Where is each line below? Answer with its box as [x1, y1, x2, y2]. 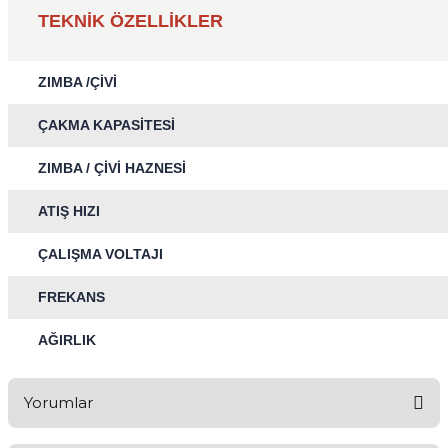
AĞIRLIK [38, 332, 96, 348]
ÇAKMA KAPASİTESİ [38, 117, 175, 133]
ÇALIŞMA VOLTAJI [38, 246, 163, 262]
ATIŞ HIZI [38, 203, 100, 219]
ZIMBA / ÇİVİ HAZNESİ [38, 160, 186, 176]
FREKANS [38, 289, 105, 305]
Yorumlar [24, 393, 93, 412]
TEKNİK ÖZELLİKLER [38, 11, 223, 31]
